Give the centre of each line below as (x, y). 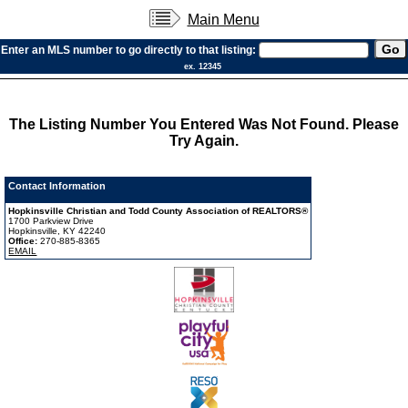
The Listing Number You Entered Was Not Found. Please (204, 124)
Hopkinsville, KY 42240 (57, 231)
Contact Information (57, 186)
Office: (25, 241)
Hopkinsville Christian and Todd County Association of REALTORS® (158, 211)
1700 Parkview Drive (51, 221)
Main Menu (223, 20)
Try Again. (204, 141)
